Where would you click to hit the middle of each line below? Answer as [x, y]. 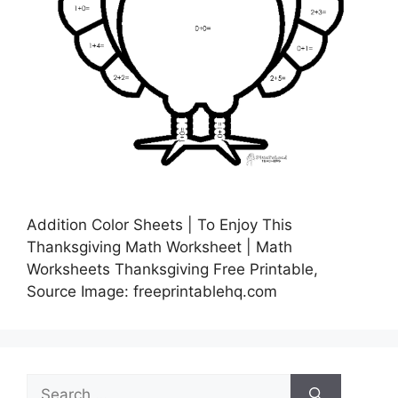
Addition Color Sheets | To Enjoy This [159, 225]
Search [51, 384]
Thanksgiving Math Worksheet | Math [159, 247]
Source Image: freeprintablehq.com [152, 291]
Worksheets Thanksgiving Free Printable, [172, 269]
